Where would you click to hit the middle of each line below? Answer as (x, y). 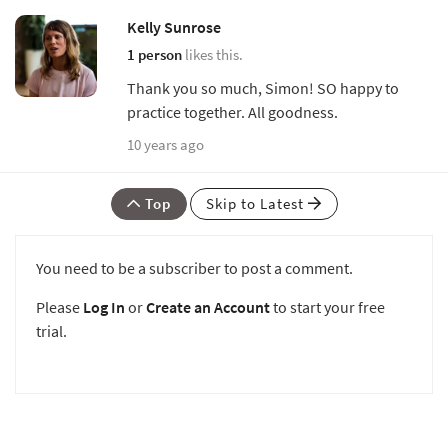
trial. (51, 330)
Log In (104, 306)
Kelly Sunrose (174, 26)
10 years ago (165, 144)
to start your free (327, 306)
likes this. (212, 54)
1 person (154, 54)
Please (59, 306)
